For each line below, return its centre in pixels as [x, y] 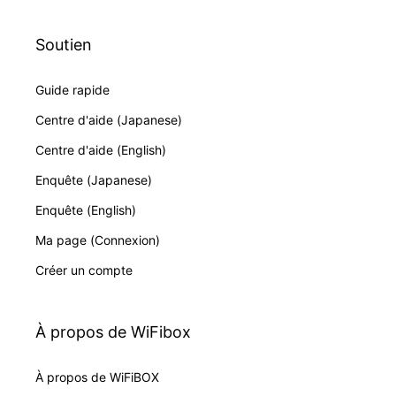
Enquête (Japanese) [94, 179]
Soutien [64, 44]
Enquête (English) [86, 209]
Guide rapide [72, 89]
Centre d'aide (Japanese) [109, 119]
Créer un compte [84, 270]
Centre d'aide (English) [101, 149]
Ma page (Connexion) [98, 240]
